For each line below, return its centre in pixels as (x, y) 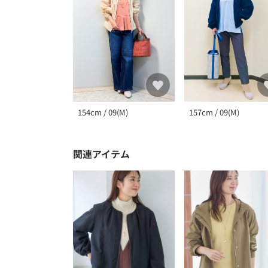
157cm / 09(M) (214, 112)
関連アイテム (101, 154)
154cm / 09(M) (103, 112)
